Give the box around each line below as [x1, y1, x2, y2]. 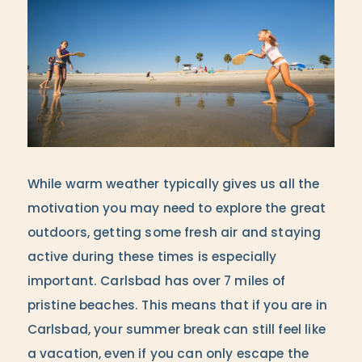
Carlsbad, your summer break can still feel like [27, 324, 326, 338]
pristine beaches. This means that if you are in [27, 300, 327, 314]
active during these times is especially [27, 251, 277, 265]
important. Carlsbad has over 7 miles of [27, 276, 286, 289]
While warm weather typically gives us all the [27, 179, 320, 192]
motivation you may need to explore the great [27, 203, 326, 217]
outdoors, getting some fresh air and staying [27, 227, 322, 241]
